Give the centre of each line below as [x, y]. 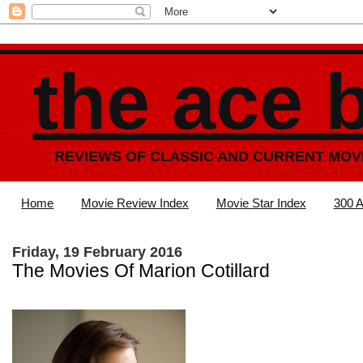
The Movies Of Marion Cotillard [141, 271]
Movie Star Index [261, 203]
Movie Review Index [135, 203]
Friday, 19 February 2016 [97, 252]
